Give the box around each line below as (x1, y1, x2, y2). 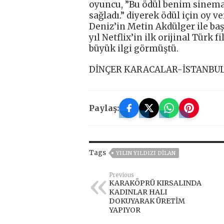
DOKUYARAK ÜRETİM (109, 196, 185, 206)
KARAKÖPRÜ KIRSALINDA (109, 178, 201, 188)
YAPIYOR (109, 205, 140, 215)
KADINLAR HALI (109, 187, 167, 197)
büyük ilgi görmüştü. (89, 43, 178, 54)
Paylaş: (89, 103, 119, 113)
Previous (109, 171, 134, 179)
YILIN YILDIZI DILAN (116, 149, 175, 157)
